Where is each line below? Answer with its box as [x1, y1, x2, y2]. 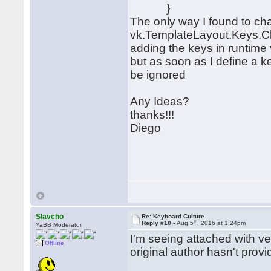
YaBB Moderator [36, 221, 82, 228]
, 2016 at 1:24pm [197, 220, 246, 226]
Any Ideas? [130, 95, 190, 108]
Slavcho [36, 212, 64, 221]
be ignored [130, 68, 186, 81]
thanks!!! [130, 108, 175, 121]
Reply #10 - [142, 220, 177, 226]
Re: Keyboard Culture [142, 213, 205, 220]
